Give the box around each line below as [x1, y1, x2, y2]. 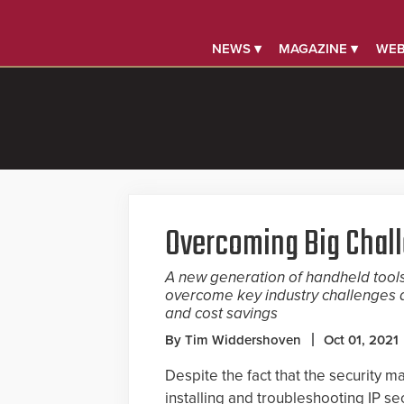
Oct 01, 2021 [324, 332, 399, 348]
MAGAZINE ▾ [279, 41, 359, 57]
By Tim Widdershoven [165, 332, 301, 348]
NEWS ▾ [212, 41, 262, 57]
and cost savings [165, 304, 278, 323]
